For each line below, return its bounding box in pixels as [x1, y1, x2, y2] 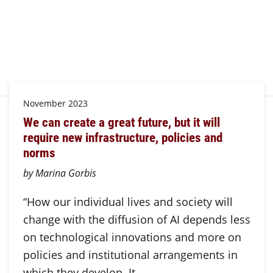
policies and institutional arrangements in [23, 247, 238, 262]
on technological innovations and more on [23, 229, 241, 244]
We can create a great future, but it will [23, 113, 220, 131]
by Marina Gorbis [23, 166, 96, 179]
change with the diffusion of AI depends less [23, 211, 250, 227]
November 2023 [23, 97, 88, 109]
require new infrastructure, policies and [23, 129, 222, 146]
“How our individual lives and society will [23, 194, 233, 209]
